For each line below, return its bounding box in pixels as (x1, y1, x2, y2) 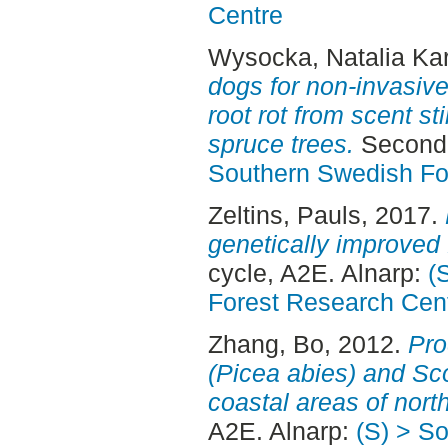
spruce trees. (207, 130, 354, 159)
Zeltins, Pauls (207, 201, 361, 229)
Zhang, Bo (207, 329, 324, 358)
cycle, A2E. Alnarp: (207, 259, 428, 287)
